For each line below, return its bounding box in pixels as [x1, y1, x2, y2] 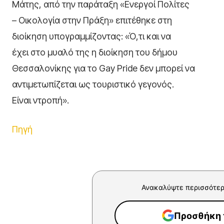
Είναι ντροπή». [12, 95, 69, 106]
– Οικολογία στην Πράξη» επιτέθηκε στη [12, 15, 172, 26]
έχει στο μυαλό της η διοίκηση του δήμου [12, 47, 177, 58]
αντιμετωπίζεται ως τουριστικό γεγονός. [12, 79, 174, 90]
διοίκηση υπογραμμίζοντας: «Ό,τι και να [12, 31, 171, 42]
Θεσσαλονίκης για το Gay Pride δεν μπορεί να [12, 63, 195, 74]
